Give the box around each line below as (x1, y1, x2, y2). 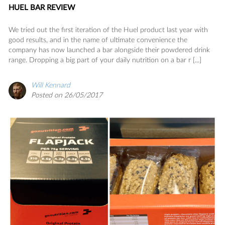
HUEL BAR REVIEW (9, 4, 75, 12)
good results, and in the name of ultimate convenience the (9, 37, 187, 44)
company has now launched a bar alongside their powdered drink (9, 47, 210, 54)
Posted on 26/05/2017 (31, 92, 102, 99)
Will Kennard (31, 82, 70, 89)
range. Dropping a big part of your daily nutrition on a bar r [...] (9, 57, 201, 64)
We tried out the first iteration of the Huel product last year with (9, 27, 208, 34)
